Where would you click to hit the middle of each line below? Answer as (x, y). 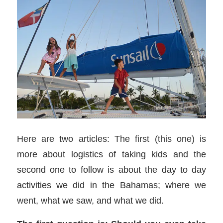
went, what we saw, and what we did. (90, 201)
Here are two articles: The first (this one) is (111, 139)
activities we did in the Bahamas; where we (111, 185)
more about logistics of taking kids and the (111, 154)
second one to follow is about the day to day (111, 170)
